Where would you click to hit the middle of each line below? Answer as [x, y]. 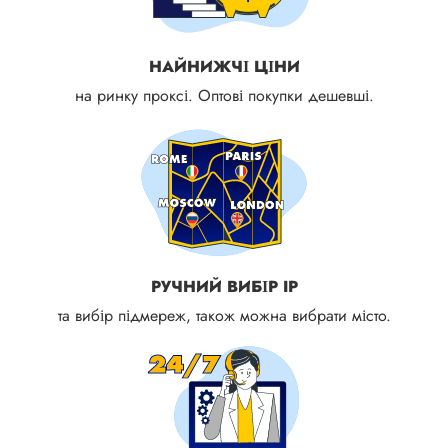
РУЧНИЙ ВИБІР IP [224, 286]
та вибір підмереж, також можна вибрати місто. [224, 315]
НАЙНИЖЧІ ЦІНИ [224, 66]
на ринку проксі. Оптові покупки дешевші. [224, 95]
